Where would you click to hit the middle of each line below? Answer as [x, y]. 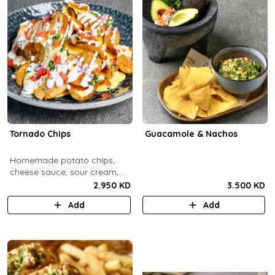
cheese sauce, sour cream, [64, 172]
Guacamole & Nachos [191, 134]
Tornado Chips [40, 134]
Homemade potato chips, [62, 160]
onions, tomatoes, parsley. [63, 184]
